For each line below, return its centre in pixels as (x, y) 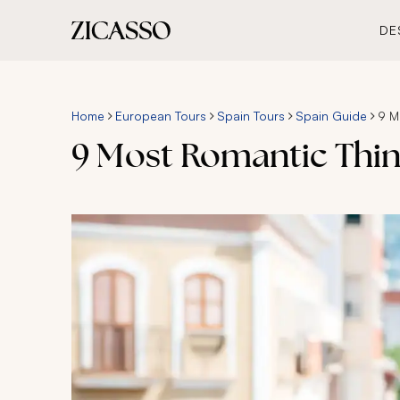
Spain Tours (251, 116)
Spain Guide (331, 116)
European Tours (161, 116)
